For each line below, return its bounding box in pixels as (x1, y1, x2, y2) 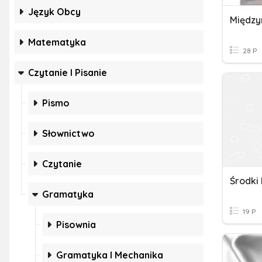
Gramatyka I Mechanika (56, 249, 163, 261)
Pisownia (56, 219, 96, 230)
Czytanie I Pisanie (28, 67, 107, 78)
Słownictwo (42, 127, 95, 139)
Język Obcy (28, 6, 81, 18)
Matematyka (28, 36, 86, 48)
